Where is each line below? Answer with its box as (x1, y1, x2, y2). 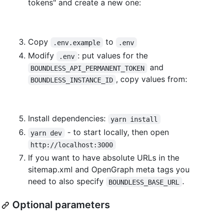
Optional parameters (12, 199, 110, 211)
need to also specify (28, 176, 106, 187)
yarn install (110, 115, 158, 123)
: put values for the (77, 51, 148, 61)
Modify (28, 51, 56, 61)
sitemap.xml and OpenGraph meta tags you (28, 165, 190, 175)
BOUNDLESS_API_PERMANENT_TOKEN (30, 64, 145, 72)
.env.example (53, 38, 101, 47)
